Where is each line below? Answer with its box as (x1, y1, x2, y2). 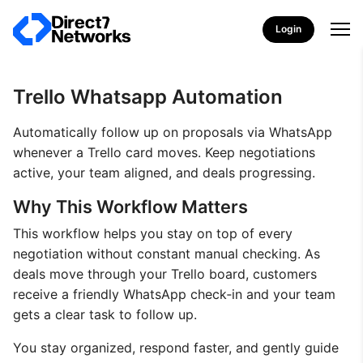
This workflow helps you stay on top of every (13, 225, 293, 241)
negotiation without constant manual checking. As (13, 246, 320, 262)
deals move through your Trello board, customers (13, 266, 317, 282)
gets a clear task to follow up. (13, 306, 197, 322)
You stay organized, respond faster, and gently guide (13, 340, 339, 356)
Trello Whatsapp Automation (13, 85, 283, 109)
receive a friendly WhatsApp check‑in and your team (13, 286, 335, 302)
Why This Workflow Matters (13, 196, 248, 217)
